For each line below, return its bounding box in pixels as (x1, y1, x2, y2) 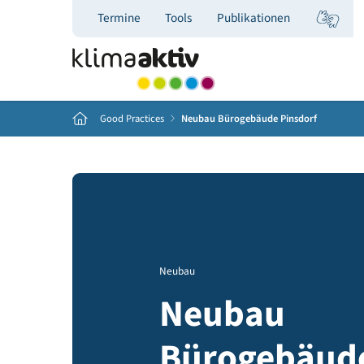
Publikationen (240, 10, 323, 30)
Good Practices (110, 123, 183, 141)
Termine (107, 10, 156, 30)
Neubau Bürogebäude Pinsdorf (201, 123, 353, 141)
